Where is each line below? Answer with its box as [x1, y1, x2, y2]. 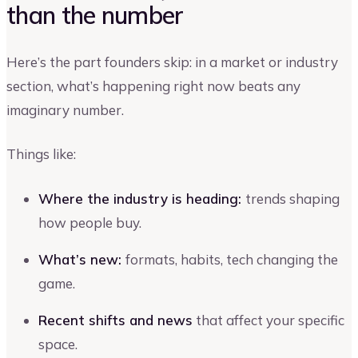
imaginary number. [6, 101, 124, 118]
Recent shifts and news [38, 311, 193, 328]
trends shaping [245, 189, 340, 207]
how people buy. [38, 213, 141, 231]
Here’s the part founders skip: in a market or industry [6, 53, 338, 70]
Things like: [6, 145, 76, 163]
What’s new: [38, 250, 125, 268]
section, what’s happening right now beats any [6, 77, 300, 94]
